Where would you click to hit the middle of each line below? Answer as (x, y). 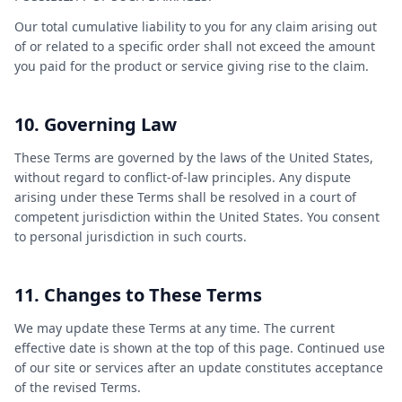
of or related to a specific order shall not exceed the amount (195, 46)
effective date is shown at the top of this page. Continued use (200, 348)
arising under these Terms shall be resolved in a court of (185, 197)
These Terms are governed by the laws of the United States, (194, 157)
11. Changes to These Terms (138, 295)
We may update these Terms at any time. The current (175, 328)
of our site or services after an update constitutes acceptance (199, 367)
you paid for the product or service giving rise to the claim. (192, 66)
